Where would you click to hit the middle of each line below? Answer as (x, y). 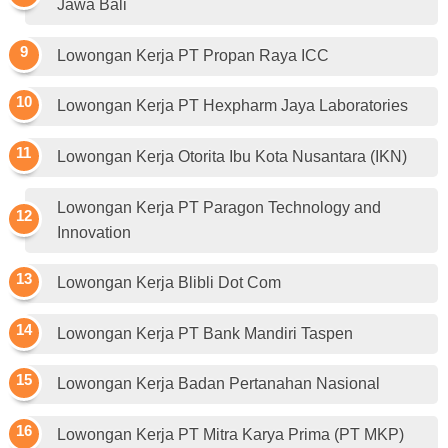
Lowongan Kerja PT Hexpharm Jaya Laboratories (232, 106)
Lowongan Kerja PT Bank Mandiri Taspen (205, 333)
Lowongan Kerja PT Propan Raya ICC (193, 55)
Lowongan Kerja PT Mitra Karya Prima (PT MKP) (230, 434)
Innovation (94, 232)
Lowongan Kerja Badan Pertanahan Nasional (218, 384)
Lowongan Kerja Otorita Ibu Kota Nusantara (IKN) (232, 157)
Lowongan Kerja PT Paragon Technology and (219, 207)
